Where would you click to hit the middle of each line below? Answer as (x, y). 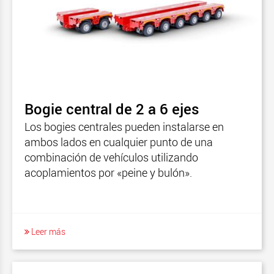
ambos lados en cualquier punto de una (119, 142)
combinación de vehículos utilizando (111, 157)
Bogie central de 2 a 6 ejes (112, 109)
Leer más (47, 231)
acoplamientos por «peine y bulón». (108, 172)
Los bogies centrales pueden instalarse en (124, 126)
